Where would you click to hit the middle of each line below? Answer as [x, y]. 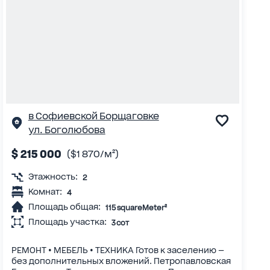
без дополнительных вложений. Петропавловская [121, 261]
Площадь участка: [67, 222]
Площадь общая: [64, 207]
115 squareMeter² [136, 207]
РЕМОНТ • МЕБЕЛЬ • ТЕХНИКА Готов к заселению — [118, 250]
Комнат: [45, 192]
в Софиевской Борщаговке [93, 116]
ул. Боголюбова [67, 130]
